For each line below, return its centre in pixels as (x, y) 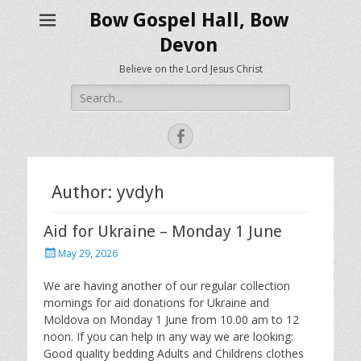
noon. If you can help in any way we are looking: (168, 336)
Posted (59, 252)
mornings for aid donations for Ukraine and (156, 303)
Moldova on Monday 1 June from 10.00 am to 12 (171, 320)
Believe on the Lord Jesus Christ (191, 69)
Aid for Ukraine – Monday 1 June (163, 231)
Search (88, 92)
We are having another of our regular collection (167, 286)
